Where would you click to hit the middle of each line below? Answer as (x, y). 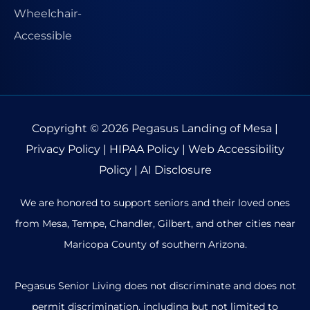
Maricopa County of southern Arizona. (155, 244)
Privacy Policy (63, 149)
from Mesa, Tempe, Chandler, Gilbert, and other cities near (155, 223)
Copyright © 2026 (82, 128)
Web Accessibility (236, 149)
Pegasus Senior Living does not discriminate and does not (155, 285)
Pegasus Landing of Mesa (202, 128)
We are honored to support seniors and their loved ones (155, 202)
